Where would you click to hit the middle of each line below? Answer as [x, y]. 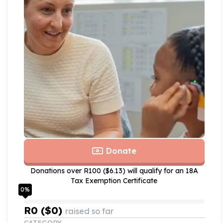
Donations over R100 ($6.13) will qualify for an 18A [114, 170]
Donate [121, 151]
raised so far [89, 211]
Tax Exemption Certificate [114, 180]
